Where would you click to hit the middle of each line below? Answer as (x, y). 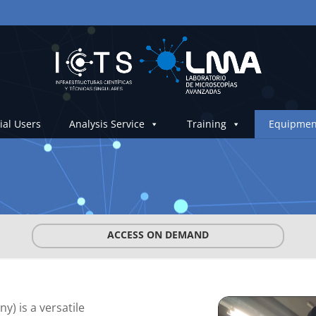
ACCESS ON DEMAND (158, 235)
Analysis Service (107, 124)
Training (206, 124)
